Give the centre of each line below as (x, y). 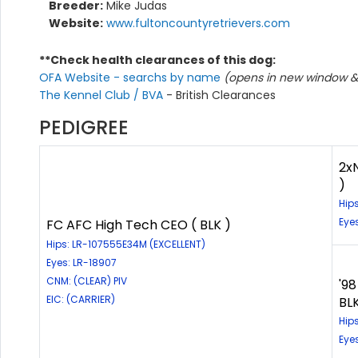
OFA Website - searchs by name (131, 78)
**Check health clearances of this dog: (157, 60)
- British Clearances (221, 95)
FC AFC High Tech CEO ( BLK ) (139, 225)
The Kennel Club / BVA (103, 95)
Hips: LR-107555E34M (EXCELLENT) (126, 245)
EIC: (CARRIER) (81, 300)
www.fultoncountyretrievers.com (198, 24)
